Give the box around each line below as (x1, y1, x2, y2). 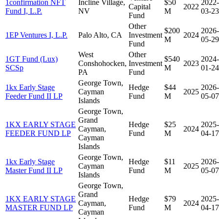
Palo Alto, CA (78, 30, 122, 39)
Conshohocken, (78, 59, 127, 67)
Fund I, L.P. (5, 6, 42, 15)
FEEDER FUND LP (5, 129, 71, 137)
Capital (129, 2, 151, 11)
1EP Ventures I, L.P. (5, 30, 67, 39)
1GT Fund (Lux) (5, 54, 58, 63)
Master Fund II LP (5, 166, 63, 175)
